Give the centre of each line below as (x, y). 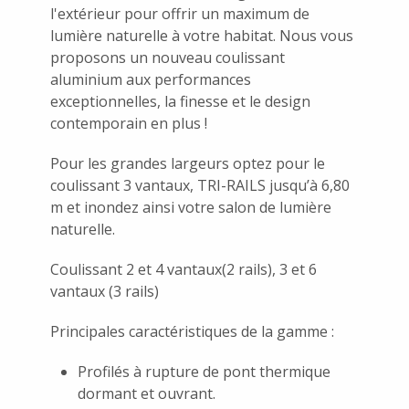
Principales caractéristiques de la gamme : (192, 331)
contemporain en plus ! (129, 123)
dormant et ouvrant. (147, 393)
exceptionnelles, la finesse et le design (180, 101)
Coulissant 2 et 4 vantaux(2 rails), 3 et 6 (184, 269)
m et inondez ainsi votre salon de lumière (191, 207)
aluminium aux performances (151, 79)
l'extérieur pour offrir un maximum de (180, 13)
